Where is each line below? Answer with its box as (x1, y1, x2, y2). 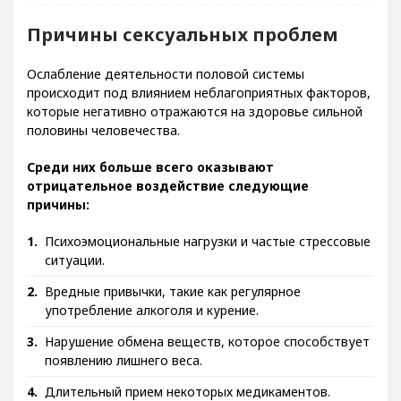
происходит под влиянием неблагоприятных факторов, (27, 97, 371, 114)
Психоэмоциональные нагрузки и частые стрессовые (45, 245, 371, 262)
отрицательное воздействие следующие (27, 190, 309, 207)
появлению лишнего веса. (45, 364, 202, 381)
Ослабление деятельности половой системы (27, 78, 304, 95)
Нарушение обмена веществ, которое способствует (45, 346, 370, 363)
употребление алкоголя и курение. (45, 314, 259, 331)
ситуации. (45, 264, 105, 281)
